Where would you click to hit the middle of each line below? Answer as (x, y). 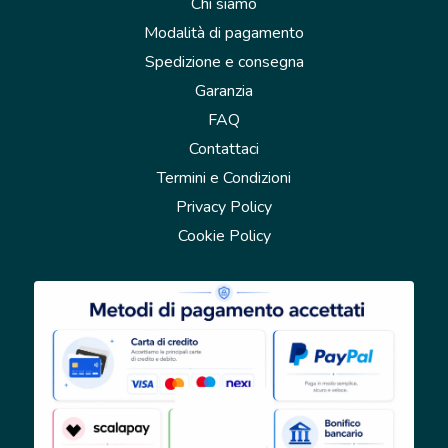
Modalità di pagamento (224, 33)
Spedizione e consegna (224, 62)
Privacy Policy (224, 207)
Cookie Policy (224, 236)
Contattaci (224, 149)
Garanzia (224, 91)
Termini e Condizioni (224, 178)
